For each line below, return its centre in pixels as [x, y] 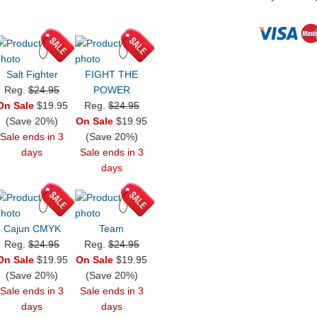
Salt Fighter [32, 75]
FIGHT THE [112, 75]
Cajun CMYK [32, 229]
